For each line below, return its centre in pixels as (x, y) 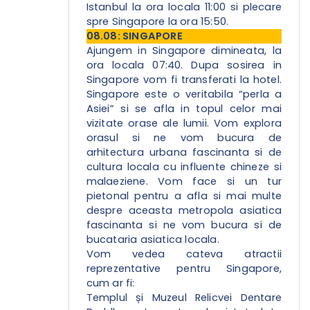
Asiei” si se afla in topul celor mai (184, 109)
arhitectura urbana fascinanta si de (184, 153)
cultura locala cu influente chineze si (184, 167)
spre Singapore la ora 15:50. (157, 22)
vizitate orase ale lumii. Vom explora (184, 124)
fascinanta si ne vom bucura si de (184, 225)
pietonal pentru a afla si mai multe (184, 196)
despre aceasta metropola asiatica (184, 211)
